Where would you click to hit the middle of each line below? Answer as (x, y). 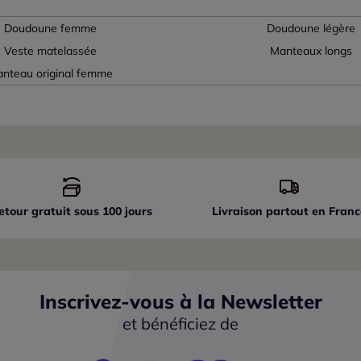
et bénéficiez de (180, 324)
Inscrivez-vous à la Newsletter (180, 302)
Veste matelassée (50, 51)
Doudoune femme (50, 29)
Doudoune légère (311, 29)
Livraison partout (262, 212)
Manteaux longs (311, 51)
